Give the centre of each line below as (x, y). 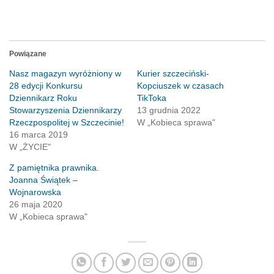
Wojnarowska (35, 192)
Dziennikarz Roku (43, 98)
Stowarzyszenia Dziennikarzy (65, 110)
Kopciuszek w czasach (180, 86)
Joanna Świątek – (43, 180)
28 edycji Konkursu (46, 86)
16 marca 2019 (39, 135)
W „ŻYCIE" (30, 147)
